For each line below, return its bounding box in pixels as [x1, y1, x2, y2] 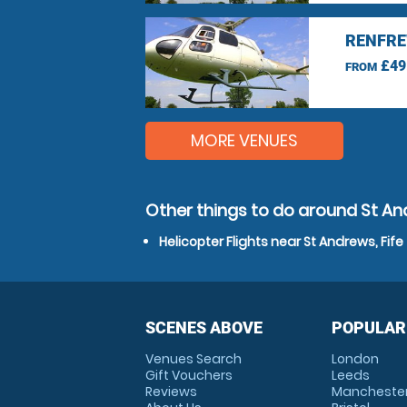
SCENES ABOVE [145, 318, 263, 337]
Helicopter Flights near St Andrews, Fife [159, 233, 403, 251]
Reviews [145, 382, 197, 401]
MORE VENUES [191, 129, 298, 152]
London [331, 350, 379, 368]
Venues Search [145, 350, 242, 368]
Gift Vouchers [145, 366, 233, 384]
